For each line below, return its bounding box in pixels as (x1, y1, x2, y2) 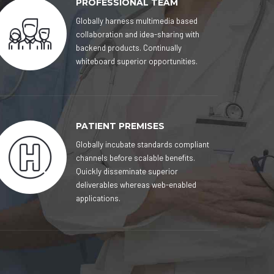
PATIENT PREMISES (76, 120, 165, 131)
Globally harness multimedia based (76, 16, 198, 26)
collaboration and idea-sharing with (76, 29, 200, 39)
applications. (76, 193, 121, 203)
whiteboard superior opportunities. (76, 56, 198, 66)
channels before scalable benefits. (76, 153, 196, 163)
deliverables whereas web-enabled (76, 180, 197, 190)
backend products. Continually (76, 43, 182, 53)
